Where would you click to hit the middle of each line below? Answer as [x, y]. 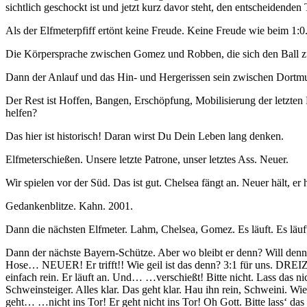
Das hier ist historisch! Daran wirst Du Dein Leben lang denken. [145, 136]
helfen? [21, 113]
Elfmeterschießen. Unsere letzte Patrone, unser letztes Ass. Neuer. [147, 160]
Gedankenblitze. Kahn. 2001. [69, 206]
